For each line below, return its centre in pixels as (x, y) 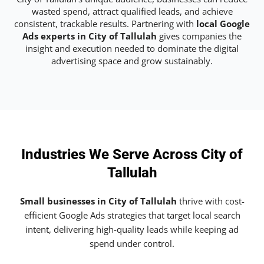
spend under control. (132, 244)
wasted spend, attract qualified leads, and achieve (132, 11)
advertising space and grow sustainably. (132, 60)
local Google (223, 23)
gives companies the (199, 36)
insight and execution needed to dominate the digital (132, 48)
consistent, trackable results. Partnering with (105, 23)
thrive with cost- (210, 201)
